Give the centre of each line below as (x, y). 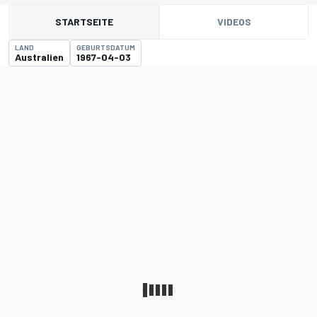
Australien (39, 57)
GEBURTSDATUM (106, 47)
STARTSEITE (84, 22)
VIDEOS (234, 22)
